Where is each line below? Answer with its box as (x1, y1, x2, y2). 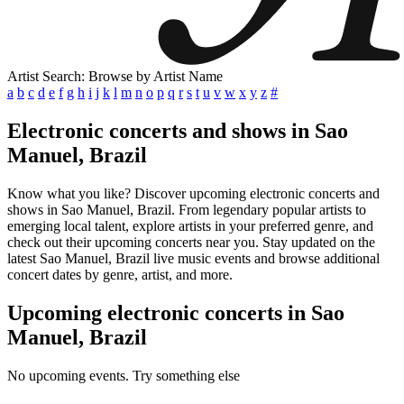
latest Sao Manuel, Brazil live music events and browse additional (7, 250, 380, 266)
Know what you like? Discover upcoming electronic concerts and (7, 185, 380, 201)
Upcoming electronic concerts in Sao (7, 300, 344, 325)
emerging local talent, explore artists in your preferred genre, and (7, 217, 373, 234)
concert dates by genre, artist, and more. (7, 266, 233, 282)
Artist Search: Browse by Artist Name (7, 69, 223, 84)
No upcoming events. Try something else (7, 367, 240, 383)
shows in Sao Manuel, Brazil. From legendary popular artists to (7, 201, 366, 217)
